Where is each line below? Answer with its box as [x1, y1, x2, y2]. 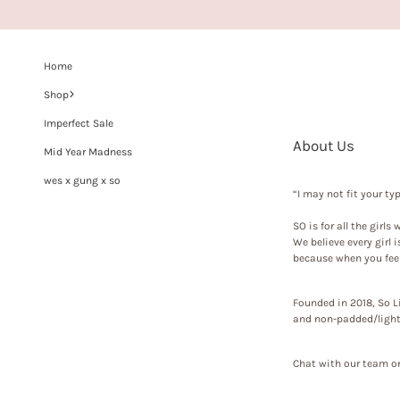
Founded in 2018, [293, 296, 378, 309]
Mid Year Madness [44, 145, 132, 158]
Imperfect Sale [44, 116, 113, 129]
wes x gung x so [44, 173, 121, 187]
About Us [293, 137, 354, 154]
